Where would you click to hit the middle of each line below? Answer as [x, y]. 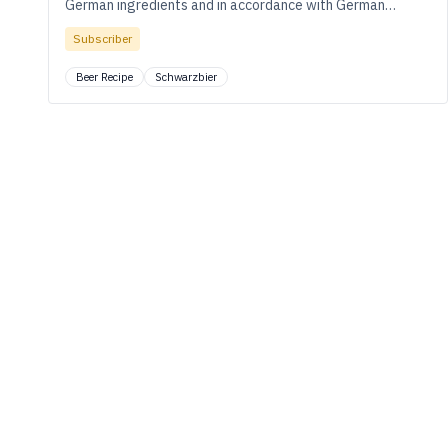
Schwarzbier [186, 77]
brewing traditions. [124, 25]
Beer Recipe [104, 77]
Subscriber [102, 38]
